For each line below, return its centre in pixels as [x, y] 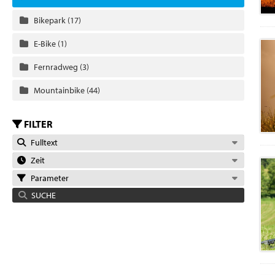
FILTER [37, 124]
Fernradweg [56, 67]
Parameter [48, 178]
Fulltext [42, 142]
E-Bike [45, 43]
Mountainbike [60, 90]
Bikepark [50, 20]
